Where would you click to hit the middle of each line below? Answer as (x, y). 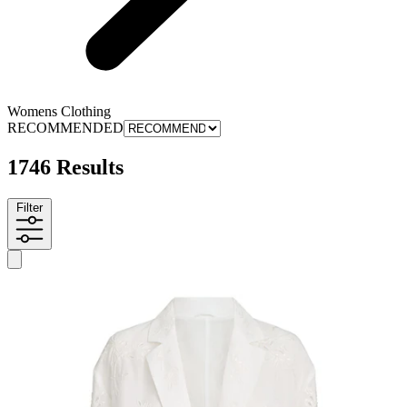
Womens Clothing (59, 112)
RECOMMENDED (65, 128)
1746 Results (65, 168)
